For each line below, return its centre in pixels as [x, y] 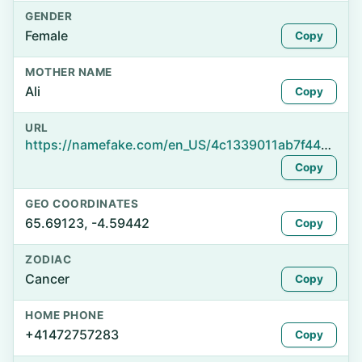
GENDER [49, 16]
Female [46, 36]
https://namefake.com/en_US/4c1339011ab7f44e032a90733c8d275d [326, 145]
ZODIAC [48, 259]
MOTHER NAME [69, 72]
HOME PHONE [65, 315]
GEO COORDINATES [82, 204]
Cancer [47, 279]
